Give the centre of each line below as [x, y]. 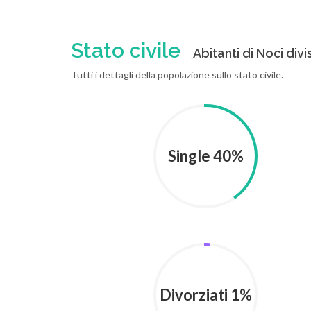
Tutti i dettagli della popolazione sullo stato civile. [177, 75]
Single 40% [205, 156]
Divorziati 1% [205, 295]
